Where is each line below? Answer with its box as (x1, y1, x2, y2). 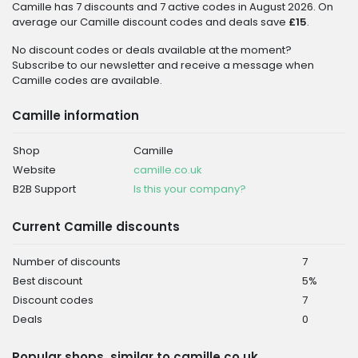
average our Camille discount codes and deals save (12, 14, 288, 30)
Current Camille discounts (12, 218, 180, 235)
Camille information (12, 107, 139, 124)
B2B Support (13, 181, 76, 197)
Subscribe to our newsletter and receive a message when (12, 58, 314, 73)
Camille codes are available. (12, 73, 162, 88)
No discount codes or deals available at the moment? (12, 42, 292, 58)
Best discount (13, 273, 82, 288)
